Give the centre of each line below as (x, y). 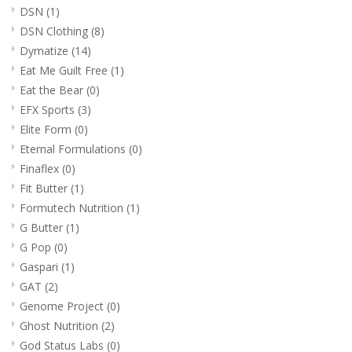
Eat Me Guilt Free (65, 70)
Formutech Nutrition (73, 207)
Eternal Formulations (74, 148)
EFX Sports (49, 109)
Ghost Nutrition (60, 325)
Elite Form (47, 129)
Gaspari (40, 266)
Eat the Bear (53, 90)
